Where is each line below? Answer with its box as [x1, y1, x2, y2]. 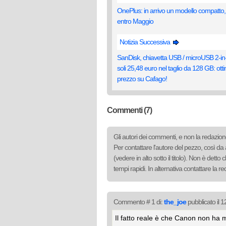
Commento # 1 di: [114, 198, 164, 206]
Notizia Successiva [120, 38, 172, 46]
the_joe [164, 198, 186, 206]
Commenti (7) [107, 106, 152, 115]
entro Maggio [117, 17, 153, 25]
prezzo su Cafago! [117, 75, 167, 83]
